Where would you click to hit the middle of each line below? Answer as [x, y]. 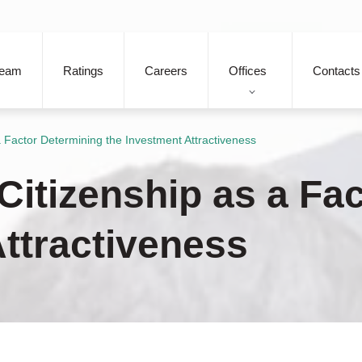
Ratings [83, 70]
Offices [248, 70]
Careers [166, 70]
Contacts [337, 70]
